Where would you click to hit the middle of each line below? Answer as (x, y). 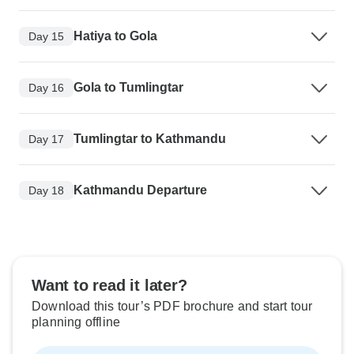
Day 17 (46, 139)
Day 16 (46, 87)
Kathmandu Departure (140, 190)
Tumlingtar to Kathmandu (150, 139)
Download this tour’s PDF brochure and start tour (172, 307)
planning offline (76, 322)
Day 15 (46, 36)
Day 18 (46, 190)
